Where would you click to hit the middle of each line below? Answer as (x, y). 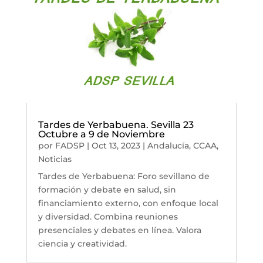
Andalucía (168, 146)
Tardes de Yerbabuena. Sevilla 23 (116, 125)
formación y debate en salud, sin (107, 190)
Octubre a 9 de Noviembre (101, 134)
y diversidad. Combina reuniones (108, 217)
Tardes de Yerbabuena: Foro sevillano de (124, 176)
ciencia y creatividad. (82, 244)
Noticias (55, 159)
